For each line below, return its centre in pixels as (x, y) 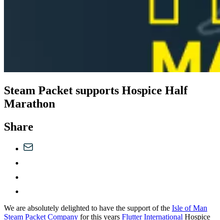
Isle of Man (190, 208)
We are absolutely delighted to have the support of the (88, 208)
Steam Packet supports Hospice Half (96, 91)
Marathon (29, 104)
